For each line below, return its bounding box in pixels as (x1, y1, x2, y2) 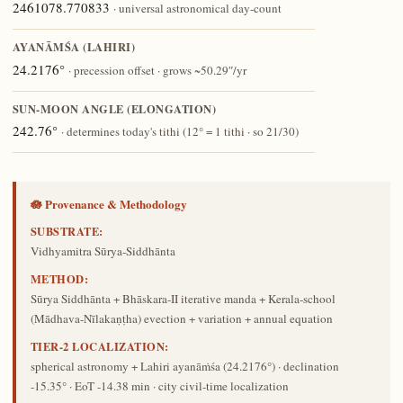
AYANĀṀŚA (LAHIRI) (12, 39, 136, 56)
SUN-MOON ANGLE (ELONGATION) (12, 100, 217, 117)
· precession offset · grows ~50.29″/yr (67, 61, 246, 78)
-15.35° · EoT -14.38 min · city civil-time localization (30, 377, 289, 394)
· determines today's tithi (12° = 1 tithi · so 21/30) (60, 122, 299, 139)
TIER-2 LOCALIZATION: (30, 337, 169, 354)
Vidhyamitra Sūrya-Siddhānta (30, 243, 175, 260)
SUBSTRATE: (30, 223, 103, 240)
